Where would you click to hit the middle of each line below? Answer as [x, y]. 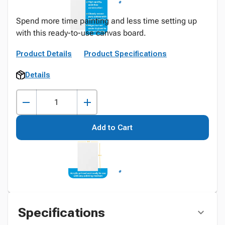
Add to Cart [113, 128]
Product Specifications [125, 54]
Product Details [44, 54]
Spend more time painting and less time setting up [106, 21]
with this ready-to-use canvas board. [81, 33]
